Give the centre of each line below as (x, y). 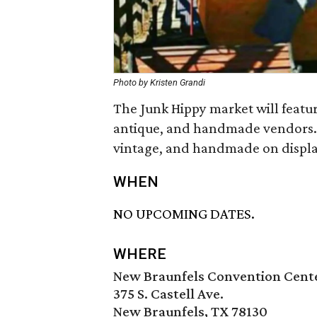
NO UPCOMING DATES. (184, 214)
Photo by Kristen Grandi (159, 82)
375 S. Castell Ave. (168, 294)
